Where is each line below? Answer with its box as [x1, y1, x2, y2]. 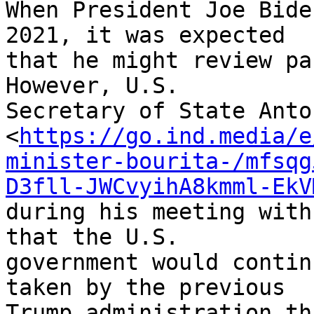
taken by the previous [6, 275, 299, 301]
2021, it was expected [6, 22, 299, 48]
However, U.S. [6, 73, 192, 99]
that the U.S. [6, 224, 192, 250]
